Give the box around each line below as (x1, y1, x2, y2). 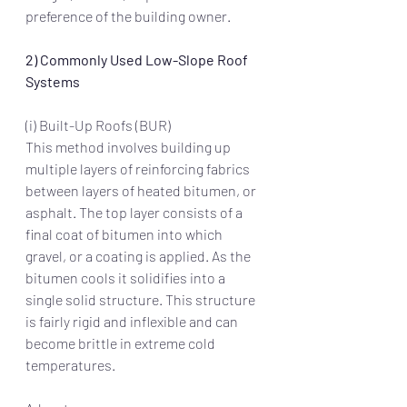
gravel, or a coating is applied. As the (25, 247, 253, 265)
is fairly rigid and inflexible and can (25, 313, 241, 331)
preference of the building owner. (25, 7, 233, 25)
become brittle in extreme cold (25, 334, 218, 352)
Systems (25, 73, 80, 91)
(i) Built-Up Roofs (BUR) (25, 116, 171, 134)
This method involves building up (25, 138, 233, 156)
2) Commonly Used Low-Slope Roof (25, 51, 251, 69)
